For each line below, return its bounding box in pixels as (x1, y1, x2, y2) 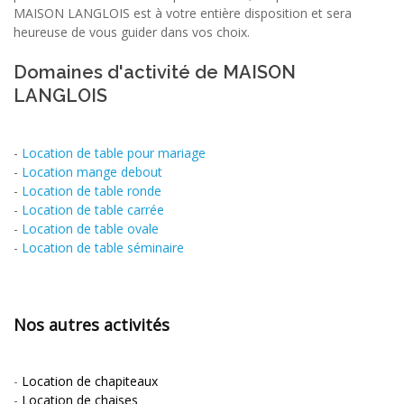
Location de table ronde (22, 181, 161, 199)
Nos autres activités (14, 313, 170, 335)
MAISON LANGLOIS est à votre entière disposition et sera (14, 4, 352, 22)
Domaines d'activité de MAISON (14, 60, 296, 83)
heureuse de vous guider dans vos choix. (14, 23, 250, 41)
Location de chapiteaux (22, 372, 158, 390)
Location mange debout (22, 162, 162, 180)
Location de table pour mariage (22, 143, 206, 161)
